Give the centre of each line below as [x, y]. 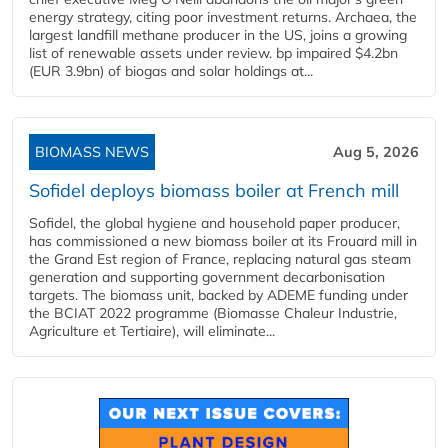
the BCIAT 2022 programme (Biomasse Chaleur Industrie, [213, 313]
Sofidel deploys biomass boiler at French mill [214, 190]
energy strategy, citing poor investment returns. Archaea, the [223, 17]
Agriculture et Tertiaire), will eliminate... [152, 331]
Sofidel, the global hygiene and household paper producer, [214, 223]
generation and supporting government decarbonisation [207, 277]
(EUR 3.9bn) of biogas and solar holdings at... [171, 71]
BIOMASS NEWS [92, 152]
